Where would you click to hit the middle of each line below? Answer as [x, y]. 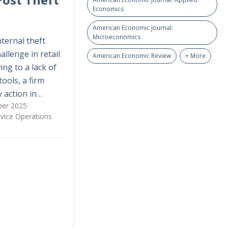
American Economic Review [132, 56]
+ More [195, 56]
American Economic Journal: [133, 28]
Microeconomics [116, 37]
